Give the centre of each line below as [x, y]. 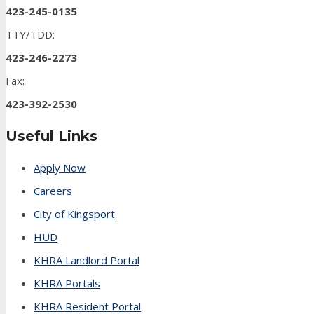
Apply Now [60, 167]
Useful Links [52, 136]
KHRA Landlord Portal [87, 260]
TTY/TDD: [30, 35]
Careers [53, 190]
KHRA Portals [67, 283]
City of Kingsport [74, 213]
